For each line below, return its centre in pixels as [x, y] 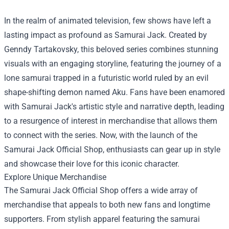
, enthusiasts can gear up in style [162, 149]
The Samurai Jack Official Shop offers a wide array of [101, 190]
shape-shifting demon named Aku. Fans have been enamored [114, 92]
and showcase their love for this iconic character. [92, 164]
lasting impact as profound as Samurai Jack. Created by [106, 35]
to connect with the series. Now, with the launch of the [101, 135]
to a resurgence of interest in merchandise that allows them [111, 121]
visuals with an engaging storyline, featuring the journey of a [113, 63]
